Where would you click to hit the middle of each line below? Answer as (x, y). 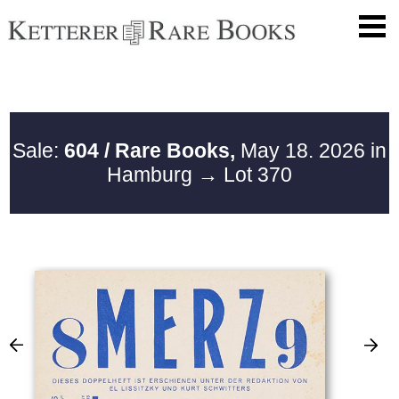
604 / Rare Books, (150, 150)
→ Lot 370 (245, 174)
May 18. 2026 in (311, 150)
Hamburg (152, 174)
